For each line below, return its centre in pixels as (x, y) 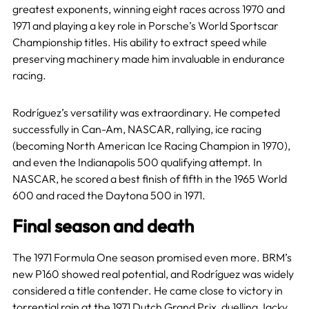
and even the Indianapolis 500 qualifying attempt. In (137, 162)
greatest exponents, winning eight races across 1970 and (148, 9)
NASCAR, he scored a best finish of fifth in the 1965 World (149, 178)
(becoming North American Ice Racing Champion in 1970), (151, 145)
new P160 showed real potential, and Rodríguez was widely (153, 273)
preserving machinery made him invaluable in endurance (148, 58)
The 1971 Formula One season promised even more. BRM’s (152, 257)
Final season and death (103, 226)
